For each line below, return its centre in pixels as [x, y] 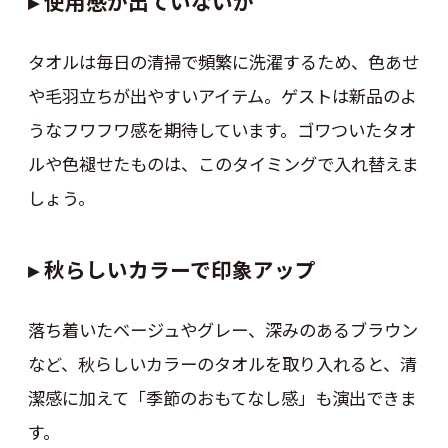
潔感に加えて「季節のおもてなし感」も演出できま [222, 398]
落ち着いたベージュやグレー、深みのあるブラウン [222, 330]
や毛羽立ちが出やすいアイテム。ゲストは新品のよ [222, 96]
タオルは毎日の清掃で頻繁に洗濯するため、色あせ [223, 62]
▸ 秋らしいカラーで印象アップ [171, 268]
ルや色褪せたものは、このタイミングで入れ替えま [223, 164]
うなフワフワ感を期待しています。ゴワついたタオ [221, 130]
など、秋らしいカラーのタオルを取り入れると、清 [222, 364]
